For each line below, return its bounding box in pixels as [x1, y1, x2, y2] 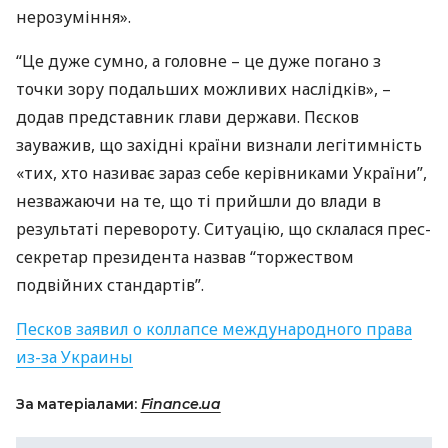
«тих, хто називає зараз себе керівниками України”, [16, 162, 427, 184]
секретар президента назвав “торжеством [16, 246, 354, 268]
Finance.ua [140, 395, 221, 413]
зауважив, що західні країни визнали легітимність [16, 134, 422, 156]
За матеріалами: [16, 395, 141, 413]
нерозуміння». [16, 6, 131, 28]
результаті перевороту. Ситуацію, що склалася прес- [16, 218, 431, 240]
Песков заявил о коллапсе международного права [16, 318, 412, 340]
